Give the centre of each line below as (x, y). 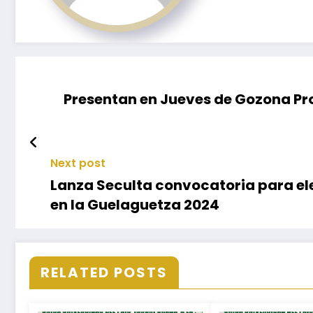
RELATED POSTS (104, 273)
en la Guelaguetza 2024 (135, 205)
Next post (78, 163)
